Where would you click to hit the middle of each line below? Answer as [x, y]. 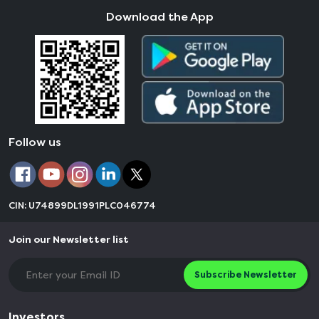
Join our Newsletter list [69, 240]
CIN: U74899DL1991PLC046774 [82, 206]
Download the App [159, 16]
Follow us [35, 142]
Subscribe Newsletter [246, 275]
